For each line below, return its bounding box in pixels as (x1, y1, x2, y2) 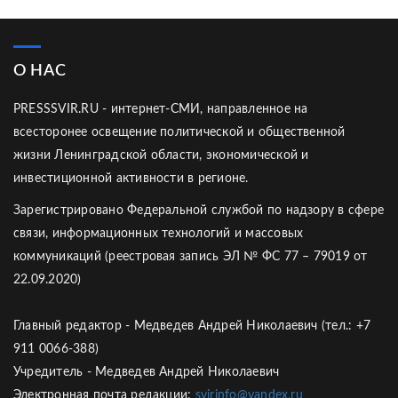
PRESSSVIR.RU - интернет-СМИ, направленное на (13, 103, 308, 115)
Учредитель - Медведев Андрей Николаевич (13, 366, 280, 378)
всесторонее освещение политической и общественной (13, 126, 346, 139)
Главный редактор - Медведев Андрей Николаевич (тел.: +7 (13, 320, 371, 332)
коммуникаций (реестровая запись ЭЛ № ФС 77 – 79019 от (13, 251, 368, 263)
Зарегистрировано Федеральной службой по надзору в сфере (13, 204, 385, 217)
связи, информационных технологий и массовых (13, 227, 304, 240)
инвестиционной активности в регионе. (13, 172, 249, 185)
